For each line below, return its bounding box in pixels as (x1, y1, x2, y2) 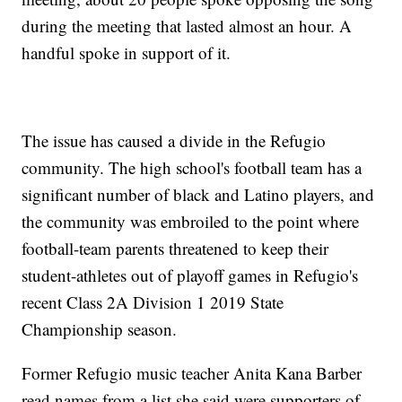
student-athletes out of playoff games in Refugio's (22, 264, 359, 287)
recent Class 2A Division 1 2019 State (22, 291, 284, 314)
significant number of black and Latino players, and (22, 183, 375, 206)
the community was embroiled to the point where (22, 210, 360, 233)
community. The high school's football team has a (22, 156, 363, 179)
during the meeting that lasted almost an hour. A (22, 14, 353, 38)
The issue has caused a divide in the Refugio (22, 129, 327, 153)
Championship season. (22, 318, 178, 341)
